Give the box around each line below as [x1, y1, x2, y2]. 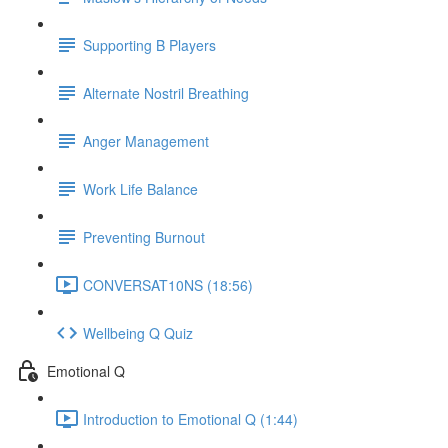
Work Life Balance [83, 178, 198, 199]
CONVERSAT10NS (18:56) [83, 274, 253, 295]
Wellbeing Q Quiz [83, 322, 193, 343]
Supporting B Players [83, 34, 216, 55]
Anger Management [83, 130, 209, 151]
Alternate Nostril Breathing [83, 82, 249, 103]
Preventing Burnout [83, 226, 205, 247]
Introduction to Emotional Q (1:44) [83, 408, 298, 429]
